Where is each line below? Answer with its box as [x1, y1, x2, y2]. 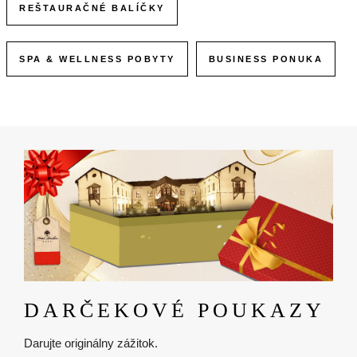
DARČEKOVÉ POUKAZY [24, 299, 325, 323]
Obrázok [23, 151, 69, 165]
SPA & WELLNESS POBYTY [19, 53, 175, 64]
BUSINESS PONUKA [208, 53, 323, 64]
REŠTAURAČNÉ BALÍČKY [19, 2, 165, 13]
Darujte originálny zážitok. [24, 336, 158, 351]
